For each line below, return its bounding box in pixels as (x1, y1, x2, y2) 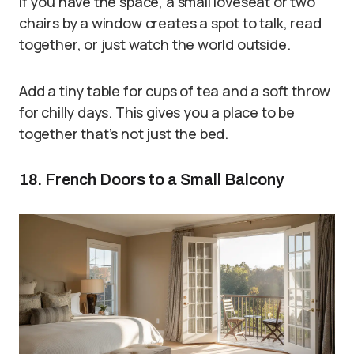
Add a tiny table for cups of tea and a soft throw (19, 81, 331, 100)
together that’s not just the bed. (19, 124, 229, 143)
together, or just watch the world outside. (19, 35, 291, 54)
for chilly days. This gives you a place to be (19, 103, 295, 122)
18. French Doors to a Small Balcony (19, 171, 284, 188)
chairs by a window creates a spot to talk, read (19, 13, 322, 32)
